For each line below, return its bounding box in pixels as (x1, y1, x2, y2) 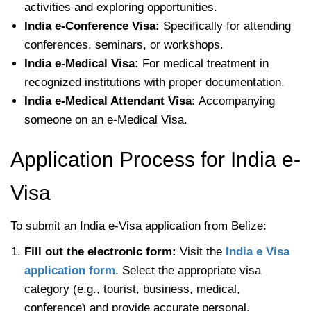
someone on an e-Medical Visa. (24, 112, 187, 126)
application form (24, 263, 115, 277)
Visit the (180, 244, 226, 258)
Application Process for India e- (10, 147, 301, 171)
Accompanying (196, 94, 275, 108)
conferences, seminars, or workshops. (24, 37, 224, 51)
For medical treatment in (139, 56, 269, 70)
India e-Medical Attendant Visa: (24, 94, 196, 108)
